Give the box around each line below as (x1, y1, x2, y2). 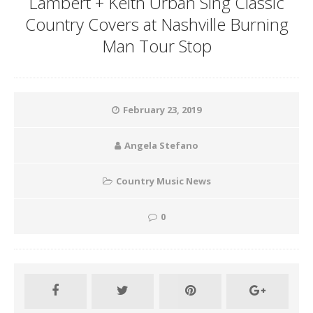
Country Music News (115, 175, 211, 187)
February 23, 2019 (123, 103, 201, 116)
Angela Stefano (124, 139, 198, 152)
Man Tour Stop (101, 34, 212, 57)
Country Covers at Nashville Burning (24, 13, 289, 36)
